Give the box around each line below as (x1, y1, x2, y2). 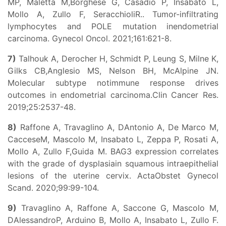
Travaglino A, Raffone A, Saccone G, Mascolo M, (17, 203, 218, 213)
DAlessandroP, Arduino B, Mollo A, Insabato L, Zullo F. (8, 215, 218, 225)
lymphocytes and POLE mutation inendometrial (8, 21, 218, 31)
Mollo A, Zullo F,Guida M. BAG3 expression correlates (8, 146, 218, 156)
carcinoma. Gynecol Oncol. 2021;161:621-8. (8, 33, 172, 43)
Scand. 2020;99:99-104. (8, 183, 99, 193)
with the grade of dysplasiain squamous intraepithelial (8, 158, 218, 168)
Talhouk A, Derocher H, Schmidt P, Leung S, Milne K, (16, 53, 218, 64)
